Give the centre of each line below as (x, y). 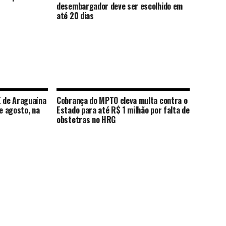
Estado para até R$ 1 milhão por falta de (123, 110)
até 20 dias (75, 16)
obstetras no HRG (86, 120)
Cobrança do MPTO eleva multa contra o (122, 100)
